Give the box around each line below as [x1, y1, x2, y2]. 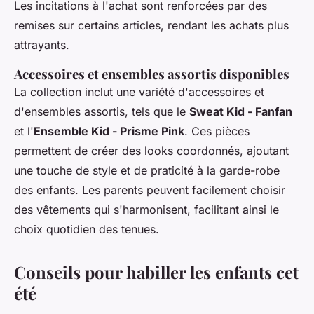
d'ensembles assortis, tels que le [14, 104, 189, 119]
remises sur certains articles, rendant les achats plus [14, 18, 289, 33]
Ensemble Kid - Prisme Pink [34, 124, 184, 139]
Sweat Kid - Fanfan [189, 104, 292, 119]
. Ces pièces [184, 124, 250, 139]
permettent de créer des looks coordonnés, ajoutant [14, 144, 289, 158]
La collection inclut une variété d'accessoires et [14, 85, 264, 100]
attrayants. [14, 38, 69, 53]
